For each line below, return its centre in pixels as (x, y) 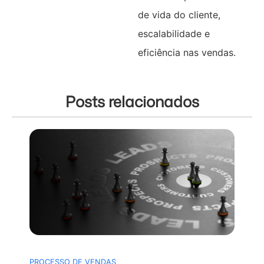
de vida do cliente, (179, 15)
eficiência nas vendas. (187, 53)
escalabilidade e (174, 34)
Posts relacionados (132, 101)
